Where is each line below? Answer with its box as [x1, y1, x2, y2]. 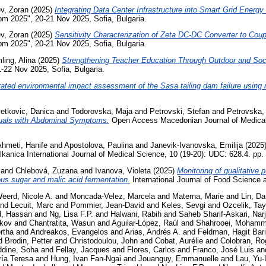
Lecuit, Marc [11, 201, 53, 210]
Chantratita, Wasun [29, 218, 95, 228]
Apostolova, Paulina [64, 141, 133, 150]
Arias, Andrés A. [125, 227, 180, 237]
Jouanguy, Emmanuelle [138, 254, 218, 264]
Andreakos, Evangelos [30, 227, 108, 237]
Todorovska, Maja [71, 106, 132, 116]
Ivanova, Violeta [95, 166, 151, 176]
